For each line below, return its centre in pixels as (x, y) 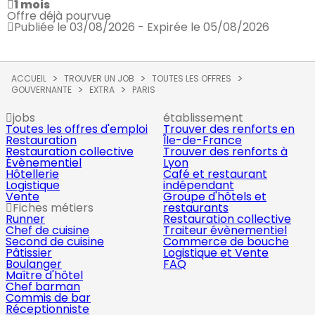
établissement (203, 118)
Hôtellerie (32, 174)
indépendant (199, 185)
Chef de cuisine (47, 230)
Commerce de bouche (226, 242)
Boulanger (34, 264)
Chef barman (43, 287)
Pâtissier (29, 253)
